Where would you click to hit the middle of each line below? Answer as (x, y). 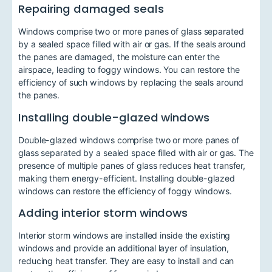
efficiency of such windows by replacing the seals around (131, 83)
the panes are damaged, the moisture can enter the (119, 57)
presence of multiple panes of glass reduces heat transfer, (132, 165)
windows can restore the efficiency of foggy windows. (125, 191)
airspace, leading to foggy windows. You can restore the (129, 70)
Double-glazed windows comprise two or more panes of (129, 140)
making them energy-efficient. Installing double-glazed (127, 178)
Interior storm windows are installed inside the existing (124, 236)
